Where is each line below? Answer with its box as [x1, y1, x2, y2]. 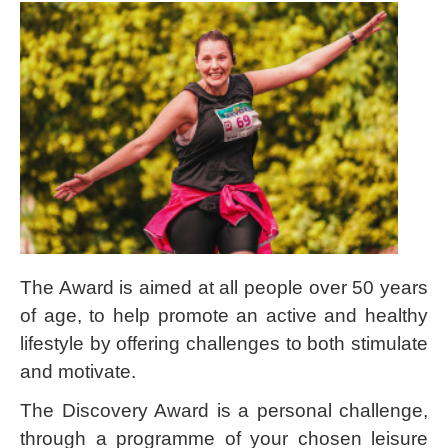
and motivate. [20, 361, 136, 382]
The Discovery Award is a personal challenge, [20, 400, 428, 421]
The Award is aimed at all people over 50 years [20, 277, 428, 298]
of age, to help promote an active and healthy [20, 305, 428, 326]
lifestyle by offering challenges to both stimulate [20, 333, 428, 354]
